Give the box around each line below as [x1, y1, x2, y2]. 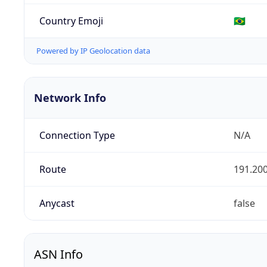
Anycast [39, 197, 74, 210]
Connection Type [39, 129, 115, 142]
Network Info [34, 91, 106, 105]
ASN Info [34, 246, 83, 263]
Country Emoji [39, 14, 103, 27]
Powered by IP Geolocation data [36, 45, 150, 57]
